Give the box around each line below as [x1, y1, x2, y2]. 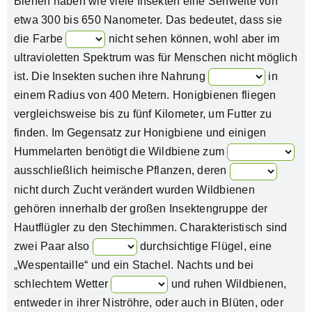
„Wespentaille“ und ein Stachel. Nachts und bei [13, 258, 254, 271]
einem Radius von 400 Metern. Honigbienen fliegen [13, 89, 276, 102]
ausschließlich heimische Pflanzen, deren [13, 164, 230, 177]
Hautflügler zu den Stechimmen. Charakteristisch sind [13, 221, 288, 233]
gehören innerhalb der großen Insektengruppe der [13, 202, 268, 214]
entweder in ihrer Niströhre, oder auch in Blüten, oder [13, 297, 283, 309]
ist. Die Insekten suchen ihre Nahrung [13, 70, 209, 82]
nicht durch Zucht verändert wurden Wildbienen [13, 183, 255, 196]
